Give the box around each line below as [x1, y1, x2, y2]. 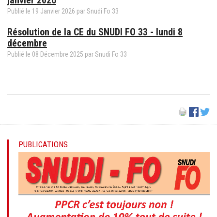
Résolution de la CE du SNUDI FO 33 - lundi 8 [7, 26, 183, 38]
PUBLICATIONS [18, 139, 68, 149]
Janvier [40, 7, 60, 15]
